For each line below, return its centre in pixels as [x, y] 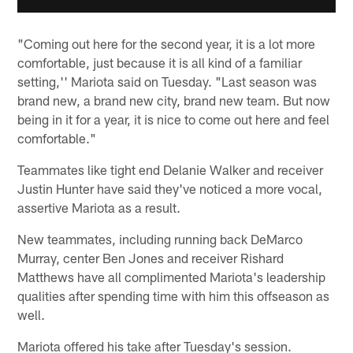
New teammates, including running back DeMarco [160, 238]
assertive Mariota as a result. [99, 207]
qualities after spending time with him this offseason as [174, 295]
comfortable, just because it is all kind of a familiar [160, 62]
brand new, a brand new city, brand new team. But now [174, 100]
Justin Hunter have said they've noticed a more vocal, [170, 188]
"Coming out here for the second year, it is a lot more [167, 43]
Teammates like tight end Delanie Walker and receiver [171, 169]
